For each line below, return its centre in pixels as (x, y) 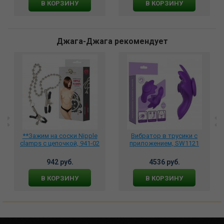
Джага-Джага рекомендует (112, 41)
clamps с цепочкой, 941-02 (60, 143)
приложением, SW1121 (164, 143)
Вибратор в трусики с (164, 136)
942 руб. (60, 162)
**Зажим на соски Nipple (60, 136)
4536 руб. (164, 162)
